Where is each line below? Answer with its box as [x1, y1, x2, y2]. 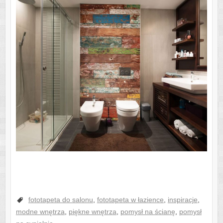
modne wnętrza [15, 207, 65, 216]
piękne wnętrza [68, 207, 116, 216]
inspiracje [167, 195, 198, 204]
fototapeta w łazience [97, 195, 164, 204]
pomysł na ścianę [120, 207, 175, 216]
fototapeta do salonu [28, 195, 93, 204]
